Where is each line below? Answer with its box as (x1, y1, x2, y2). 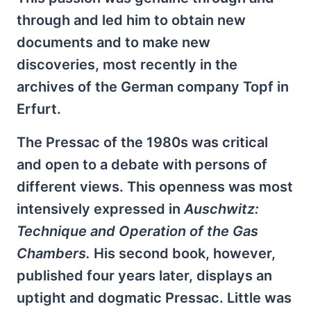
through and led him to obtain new (17, 12, 246, 28)
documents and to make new (17, 34, 210, 51)
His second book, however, (90, 245, 276, 262)
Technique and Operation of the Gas (17, 223, 258, 239)
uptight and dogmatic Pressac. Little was (17, 289, 292, 306)
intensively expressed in (17, 201, 184, 217)
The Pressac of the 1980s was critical (17, 134, 268, 151)
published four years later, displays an (17, 267, 272, 284)
